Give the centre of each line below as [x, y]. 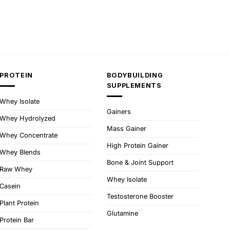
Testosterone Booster [140, 196]
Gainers [119, 111]
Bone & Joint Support [140, 162]
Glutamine [122, 213]
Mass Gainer [126, 128]
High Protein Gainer [137, 145]
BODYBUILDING [135, 75]
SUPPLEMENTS [134, 86]
